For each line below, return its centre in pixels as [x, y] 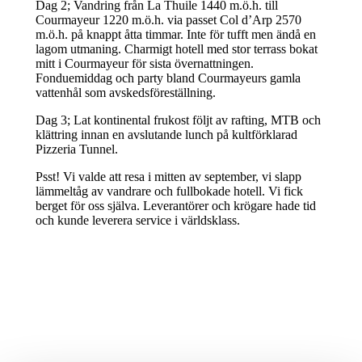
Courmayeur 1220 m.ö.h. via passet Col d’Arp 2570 [168, 19]
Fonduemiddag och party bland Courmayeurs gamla [168, 78]
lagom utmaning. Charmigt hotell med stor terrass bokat [176, 48]
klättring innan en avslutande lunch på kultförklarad [166, 134]
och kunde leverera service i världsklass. [137, 220]
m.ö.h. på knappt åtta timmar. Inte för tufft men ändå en [175, 34]
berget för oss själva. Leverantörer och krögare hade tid [175, 205]
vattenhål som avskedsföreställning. [125, 92]
